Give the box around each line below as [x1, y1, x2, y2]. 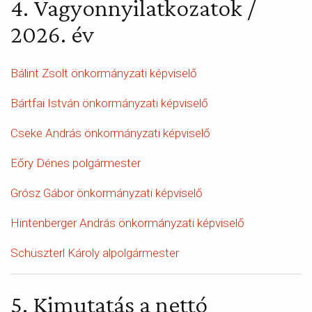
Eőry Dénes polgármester [10, 156, 141, 170]
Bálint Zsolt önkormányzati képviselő [10, 66, 197, 80]
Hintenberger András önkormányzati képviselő [10, 216, 244, 230]
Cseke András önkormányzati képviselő [10, 126, 210, 140]
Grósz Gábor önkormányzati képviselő [10, 186, 203, 200]
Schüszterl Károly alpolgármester [10, 246, 179, 260]
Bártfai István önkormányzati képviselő [10, 96, 208, 110]
